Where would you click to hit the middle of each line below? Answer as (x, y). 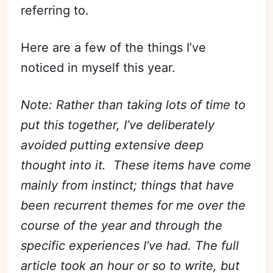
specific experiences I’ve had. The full (130, 246)
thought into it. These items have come (136, 165)
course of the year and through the (122, 225)
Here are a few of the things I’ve (114, 48)
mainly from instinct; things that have (128, 185)
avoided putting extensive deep (112, 145)
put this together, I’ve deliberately (118, 125)
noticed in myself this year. (100, 68)
